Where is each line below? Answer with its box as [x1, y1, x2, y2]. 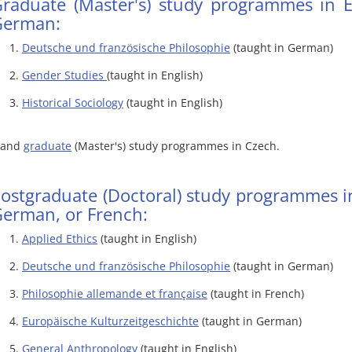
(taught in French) [207, 286, 304, 301]
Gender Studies [22, 68, 107, 82]
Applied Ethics [22, 231, 97, 246]
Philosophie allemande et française [22, 286, 207, 301]
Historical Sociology [22, 95, 123, 110]
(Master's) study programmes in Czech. [71, 138, 280, 153]
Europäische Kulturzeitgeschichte [22, 313, 199, 328]
